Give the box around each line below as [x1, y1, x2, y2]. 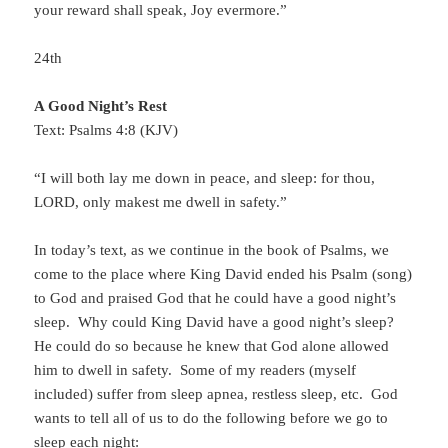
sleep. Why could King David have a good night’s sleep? [34, 314, 399, 331]
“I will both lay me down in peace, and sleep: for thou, [34, 170, 376, 187]
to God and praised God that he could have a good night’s [34, 290, 397, 307]
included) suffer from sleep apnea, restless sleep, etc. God [34, 386, 399, 403]
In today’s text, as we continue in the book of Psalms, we [34, 242, 390, 259]
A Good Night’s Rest [34, 98, 168, 115]
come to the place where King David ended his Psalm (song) [34, 266, 413, 283]
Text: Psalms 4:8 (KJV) [34, 122, 179, 139]
